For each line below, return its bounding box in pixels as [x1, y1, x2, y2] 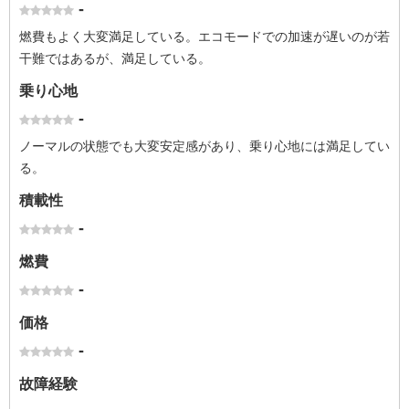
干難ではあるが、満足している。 [19, 51, 211, 66]
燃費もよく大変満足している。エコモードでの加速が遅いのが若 [19, 29, 390, 44]
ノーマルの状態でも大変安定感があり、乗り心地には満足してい [19, 139, 390, 153]
